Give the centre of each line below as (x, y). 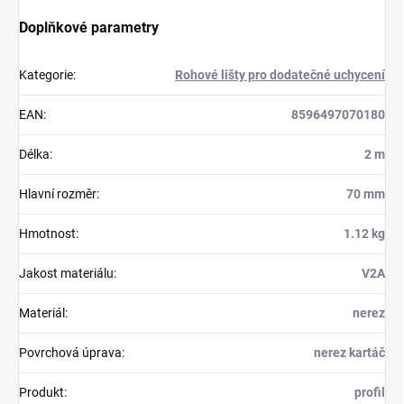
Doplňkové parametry (89, 28)
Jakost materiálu (66, 274)
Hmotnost (47, 234)
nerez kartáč (349, 353)
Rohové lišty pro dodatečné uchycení (280, 75)
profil (370, 393)
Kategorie (46, 75)
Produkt (41, 393)
